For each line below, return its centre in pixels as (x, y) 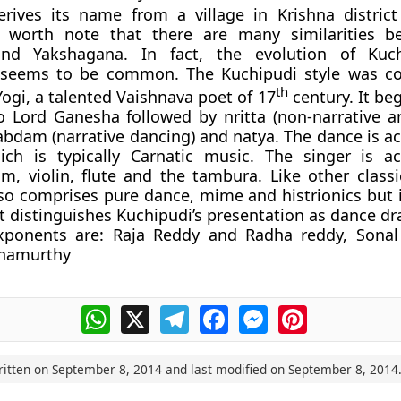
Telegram (220, 312)
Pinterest (337, 312)
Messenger (305, 312)
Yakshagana (79, 54)
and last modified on (225, 369)
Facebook (260, 312)
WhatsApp (145, 312)
